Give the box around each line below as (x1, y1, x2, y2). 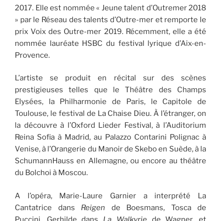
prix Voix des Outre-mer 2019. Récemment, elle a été (15, 27, 206, 36)
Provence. (15, 50, 50, 60)
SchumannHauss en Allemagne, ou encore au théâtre (15, 156, 206, 166)
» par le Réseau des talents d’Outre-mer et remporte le (15, 15, 206, 24)
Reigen (81, 203, 105, 212)
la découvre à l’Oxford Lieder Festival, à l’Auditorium (15, 121, 206, 130)
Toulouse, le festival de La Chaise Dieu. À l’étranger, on (15, 109, 206, 118)
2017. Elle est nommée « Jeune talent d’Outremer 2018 (15, 3, 206, 12)
